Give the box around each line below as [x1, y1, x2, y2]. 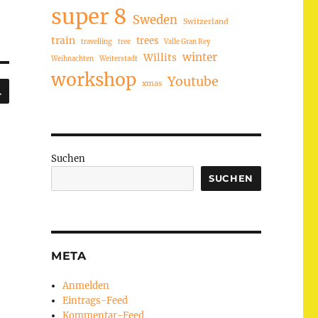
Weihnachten [50, 54, 94, 63]
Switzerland [182, 16, 229, 26]
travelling [80, 37, 112, 46]
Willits [143, 51, 177, 64]
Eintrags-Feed [62, 294, 128, 307]
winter [182, 50, 217, 64]
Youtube [167, 73, 219, 89]
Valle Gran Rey [163, 37, 210, 46]
